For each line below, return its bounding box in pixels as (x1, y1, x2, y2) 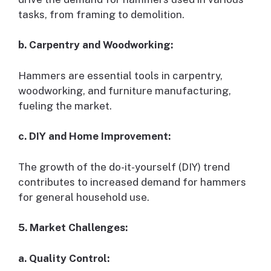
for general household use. (18, 191, 149, 203)
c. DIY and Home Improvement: (18, 130, 171, 143)
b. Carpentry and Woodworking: (18, 39, 173, 51)
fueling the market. (18, 99, 112, 112)
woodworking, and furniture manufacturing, (18, 84, 231, 97)
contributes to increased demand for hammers (18, 175, 246, 188)
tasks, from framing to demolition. (18, 8, 184, 21)
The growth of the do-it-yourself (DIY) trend (18, 160, 230, 173)
